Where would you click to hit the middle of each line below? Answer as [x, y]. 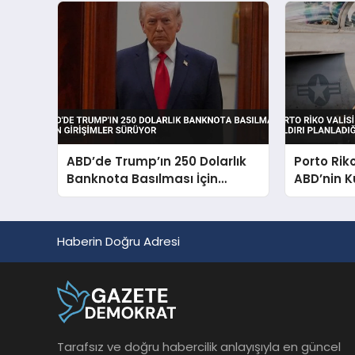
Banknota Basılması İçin [143, 179]
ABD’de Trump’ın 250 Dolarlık [157, 162]
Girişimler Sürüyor [122, 197]
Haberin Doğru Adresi [118, 242]
